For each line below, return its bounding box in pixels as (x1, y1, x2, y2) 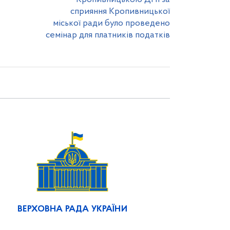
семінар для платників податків (46, 31, 170, 40)
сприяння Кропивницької (70, 7, 170, 16)
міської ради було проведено (53, 19, 170, 28)
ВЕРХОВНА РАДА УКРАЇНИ (17, 205, 127, 214)
